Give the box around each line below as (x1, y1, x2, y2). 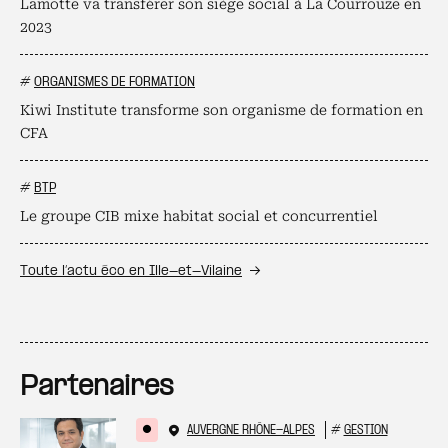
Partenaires (20, 373, 174, 402)
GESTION (343, 424, 388, 437)
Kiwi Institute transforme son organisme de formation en (20, 102, 423, 118)
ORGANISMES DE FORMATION (34, 75, 195, 90)
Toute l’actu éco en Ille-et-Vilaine (20, 264, 242, 279)
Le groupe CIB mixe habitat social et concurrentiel (20, 208, 378, 224)
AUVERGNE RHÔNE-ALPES (187, 424, 315, 437)
